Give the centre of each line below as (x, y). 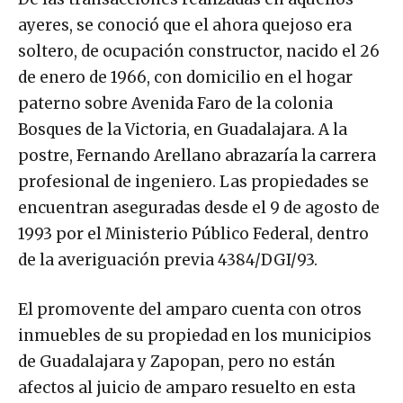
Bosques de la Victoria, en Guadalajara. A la (183, 129)
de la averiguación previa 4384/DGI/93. (168, 260)
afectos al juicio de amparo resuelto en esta (187, 387)
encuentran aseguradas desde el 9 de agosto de (199, 207)
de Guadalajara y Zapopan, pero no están (177, 361)
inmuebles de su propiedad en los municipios (195, 335)
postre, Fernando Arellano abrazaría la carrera (197, 155)
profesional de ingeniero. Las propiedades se (193, 181)
